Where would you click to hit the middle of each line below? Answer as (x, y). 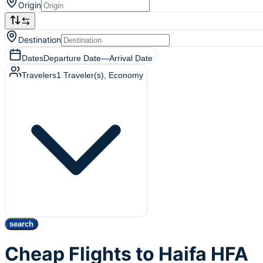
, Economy (124, 75)
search (21, 224)
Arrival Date (131, 58)
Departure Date (72, 58)
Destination (40, 40)
